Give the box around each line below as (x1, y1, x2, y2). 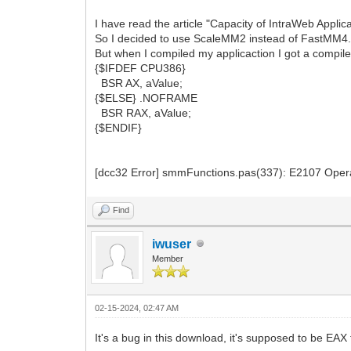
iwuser (152, 237, 192, 251)
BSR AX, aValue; (95, 76, 202, 89)
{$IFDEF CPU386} (95, 61, 186, 74)
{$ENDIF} (95, 121, 143, 134)
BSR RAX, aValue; (95, 106, 192, 119)
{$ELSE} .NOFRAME (95, 91, 198, 104)
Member (152, 253, 184, 263)
